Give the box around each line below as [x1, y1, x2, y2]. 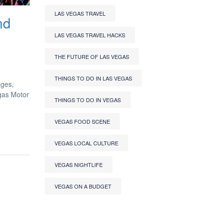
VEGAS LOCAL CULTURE [55, 139, 118, 147]
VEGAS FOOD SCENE [55, 117, 110, 125]
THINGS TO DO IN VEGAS [55, 96, 121, 104]
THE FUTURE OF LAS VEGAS [55, 53, 129, 60]
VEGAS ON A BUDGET [55, 182, 111, 190]
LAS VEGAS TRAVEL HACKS [55, 31, 125, 39]
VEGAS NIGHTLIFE [55, 161, 103, 168]
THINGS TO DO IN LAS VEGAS [55, 74, 132, 82]
